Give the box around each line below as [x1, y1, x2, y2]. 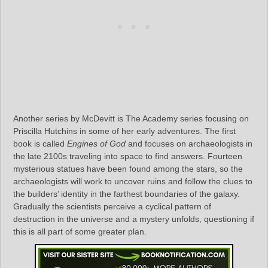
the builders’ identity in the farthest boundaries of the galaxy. [13, 188, 240, 199]
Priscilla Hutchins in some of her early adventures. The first [13, 126, 236, 136]
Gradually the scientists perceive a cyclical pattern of [13, 201, 211, 211]
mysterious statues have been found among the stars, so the [13, 163, 243, 173]
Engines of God [67, 138, 126, 148]
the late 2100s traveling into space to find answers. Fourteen [13, 151, 242, 161]
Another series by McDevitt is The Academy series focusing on [13, 113, 249, 123]
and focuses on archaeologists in [126, 138, 252, 148]
